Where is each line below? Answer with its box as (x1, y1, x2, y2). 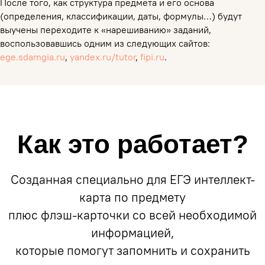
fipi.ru (140, 51, 164, 63)
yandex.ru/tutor (70, 51, 135, 63)
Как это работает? (17, 130, 248, 159)
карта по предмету (79, 189, 186, 205)
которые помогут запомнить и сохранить (15, 243, 250, 258)
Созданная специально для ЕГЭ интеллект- (10, 172, 255, 188)
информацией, (91, 225, 174, 241)
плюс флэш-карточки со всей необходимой (8, 207, 257, 223)
